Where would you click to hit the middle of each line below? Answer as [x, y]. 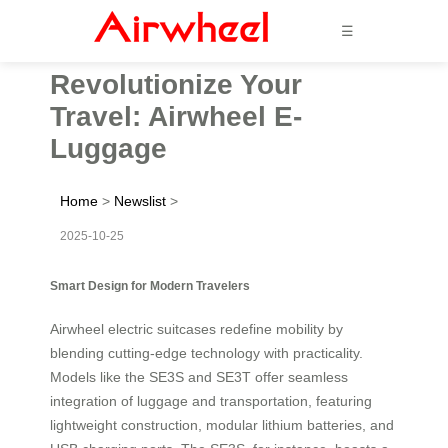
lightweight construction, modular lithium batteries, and [222, 424]
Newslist [140, 200]
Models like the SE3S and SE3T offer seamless [199, 376]
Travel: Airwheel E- [176, 116]
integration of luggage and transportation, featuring [211, 400]
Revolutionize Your [176, 84]
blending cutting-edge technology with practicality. [206, 352]
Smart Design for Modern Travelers [150, 285]
